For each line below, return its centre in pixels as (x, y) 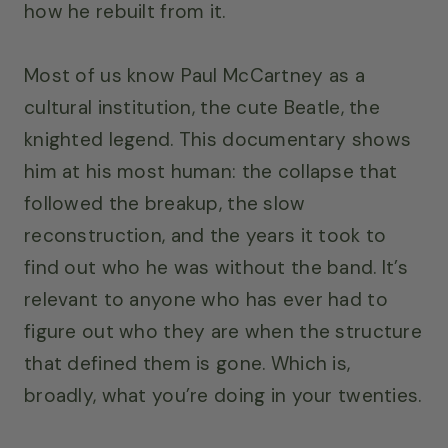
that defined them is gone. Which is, (187, 363)
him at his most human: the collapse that (211, 171)
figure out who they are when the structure (223, 331)
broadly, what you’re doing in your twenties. (223, 395)
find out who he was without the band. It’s (216, 267)
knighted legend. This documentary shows (218, 139)
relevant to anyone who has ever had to (206, 299)
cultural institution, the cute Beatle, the (202, 107)
